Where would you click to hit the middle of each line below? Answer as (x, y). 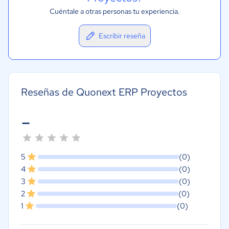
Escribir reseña (122, 36)
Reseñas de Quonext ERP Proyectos (104, 92)
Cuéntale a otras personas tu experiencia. (114, 11)
